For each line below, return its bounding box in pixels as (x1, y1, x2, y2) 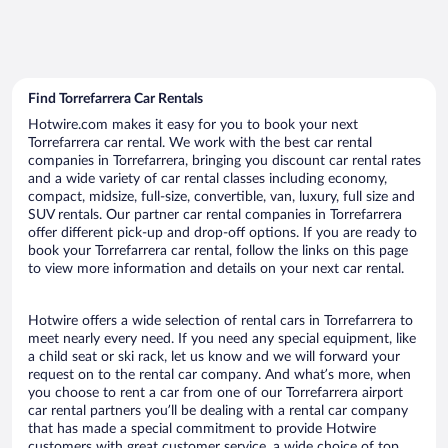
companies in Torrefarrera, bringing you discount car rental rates (28, 153, 421, 168)
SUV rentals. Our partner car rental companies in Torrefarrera (28, 207, 402, 222)
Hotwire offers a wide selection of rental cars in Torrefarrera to (28, 313, 413, 328)
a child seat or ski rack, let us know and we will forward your (28, 349, 400, 364)
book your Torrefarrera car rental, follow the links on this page (28, 243, 408, 258)
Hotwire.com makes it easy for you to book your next (28, 117, 358, 132)
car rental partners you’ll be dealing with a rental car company (28, 403, 408, 418)
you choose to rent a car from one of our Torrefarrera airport (28, 385, 403, 400)
